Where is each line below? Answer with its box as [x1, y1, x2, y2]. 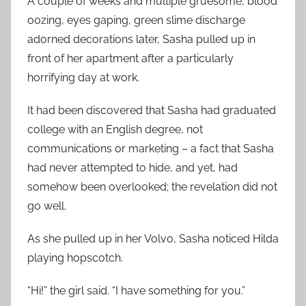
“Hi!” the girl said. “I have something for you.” [27, 283, 245, 297]
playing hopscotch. [27, 251, 123, 264]
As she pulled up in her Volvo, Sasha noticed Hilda [27, 232, 279, 245]
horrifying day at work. [27, 70, 139, 84]
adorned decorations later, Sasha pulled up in [27, 32, 255, 46]
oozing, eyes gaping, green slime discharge [27, 13, 245, 27]
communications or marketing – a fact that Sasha [27, 141, 274, 155]
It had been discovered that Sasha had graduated [27, 103, 276, 117]
